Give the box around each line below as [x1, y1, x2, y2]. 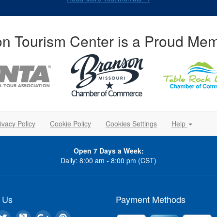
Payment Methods [116, 193, 186, 205]
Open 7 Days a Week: [73, 146, 144, 155]
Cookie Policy [50, 119, 91, 128]
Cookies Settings [106, 119, 157, 128]
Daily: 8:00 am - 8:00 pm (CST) [61, 155, 156, 165]
